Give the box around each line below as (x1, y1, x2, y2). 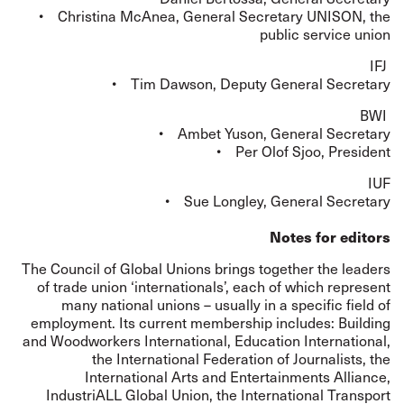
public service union (260, 24, 390, 43)
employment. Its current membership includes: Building (31, 313, 390, 332)
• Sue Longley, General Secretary (165, 191, 390, 210)
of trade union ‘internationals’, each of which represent (37, 277, 390, 296)
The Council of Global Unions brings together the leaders (22, 259, 390, 278)
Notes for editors (270, 226, 390, 247)
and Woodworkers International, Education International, (23, 331, 390, 350)
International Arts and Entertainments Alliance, (85, 367, 390, 386)
